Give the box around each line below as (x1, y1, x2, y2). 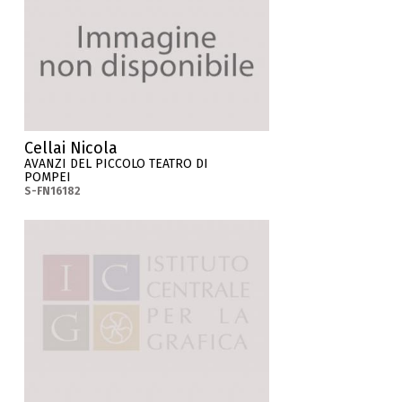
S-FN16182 (24, 184, 82, 197)
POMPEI (24, 169, 72, 185)
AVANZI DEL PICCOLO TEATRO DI (24, 155, 209, 171)
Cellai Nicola (24, 137, 118, 158)
